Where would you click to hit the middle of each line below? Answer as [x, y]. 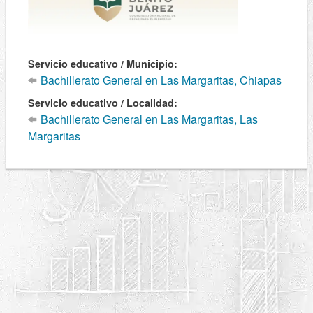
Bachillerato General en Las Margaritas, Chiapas [160, 80]
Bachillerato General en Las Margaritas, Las [148, 119]
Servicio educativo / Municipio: [103, 64]
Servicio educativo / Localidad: [103, 103]
